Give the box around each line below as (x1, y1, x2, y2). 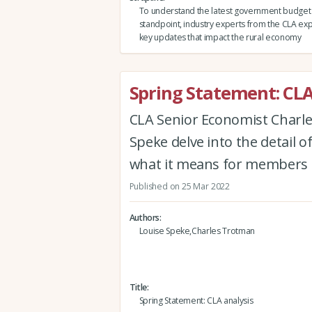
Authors (129, 212, 160, 224)
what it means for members (129, 154, 309, 173)
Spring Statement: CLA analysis (139, 295, 253, 307)
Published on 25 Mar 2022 (129, 180, 230, 192)
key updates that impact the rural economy (139, 31, 302, 44)
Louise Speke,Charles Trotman (139, 225, 255, 237)
